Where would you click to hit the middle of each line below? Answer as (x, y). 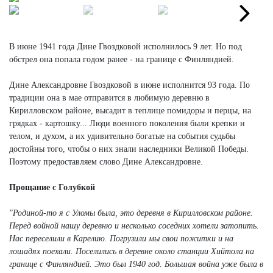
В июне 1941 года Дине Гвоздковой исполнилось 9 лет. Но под (126, 46)
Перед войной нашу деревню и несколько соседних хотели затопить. (134, 225)
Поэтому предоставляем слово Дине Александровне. (106, 161)
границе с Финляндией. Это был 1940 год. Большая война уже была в (136, 264)
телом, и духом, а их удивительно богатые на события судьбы (122, 136)
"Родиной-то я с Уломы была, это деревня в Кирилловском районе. (131, 213)
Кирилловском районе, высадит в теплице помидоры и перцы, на (130, 110)
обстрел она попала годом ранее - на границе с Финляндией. (122, 59)
